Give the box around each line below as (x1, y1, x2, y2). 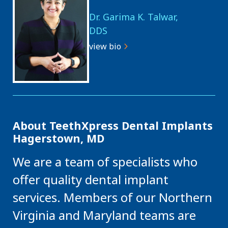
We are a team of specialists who (13, 153, 197, 170)
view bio (89, 41, 121, 52)
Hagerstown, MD (13, 131, 104, 146)
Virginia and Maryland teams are (13, 207, 196, 223)
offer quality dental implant (13, 171, 168, 188)
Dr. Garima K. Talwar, (89, 11, 178, 23)
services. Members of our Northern (13, 189, 212, 206)
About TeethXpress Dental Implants (13, 118, 213, 133)
